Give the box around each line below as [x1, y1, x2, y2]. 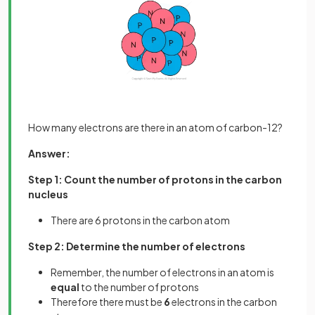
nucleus [28, 187, 68, 200]
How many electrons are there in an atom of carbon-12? [28, 120, 283, 134]
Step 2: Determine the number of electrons [28, 239, 245, 252]
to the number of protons [79, 280, 199, 293]
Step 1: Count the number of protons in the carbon [28, 172, 282, 186]
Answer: [28, 146, 70, 160]
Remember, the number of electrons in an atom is [51, 265, 274, 278]
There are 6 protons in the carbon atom [51, 213, 230, 226]
